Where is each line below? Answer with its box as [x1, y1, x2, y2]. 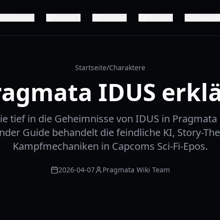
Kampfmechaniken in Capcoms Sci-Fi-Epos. [12, 139, 208, 153]
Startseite [75, 63, 107, 72]
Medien [146, 13, 167, 22]
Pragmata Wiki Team [102, 165, 170, 174]
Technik [100, 13, 121, 22]
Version [54, 13, 75, 22]
